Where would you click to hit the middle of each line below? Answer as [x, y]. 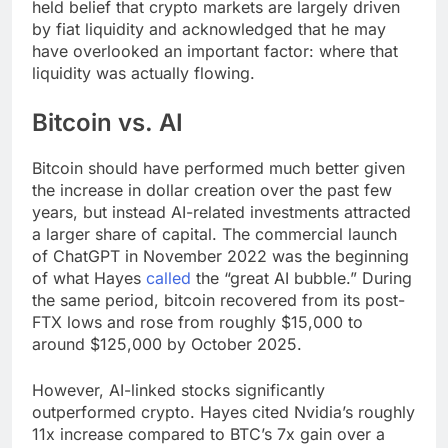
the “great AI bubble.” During [301, 278]
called [168, 278]
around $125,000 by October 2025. [167, 344]
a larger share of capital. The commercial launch [214, 234]
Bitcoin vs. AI [107, 123]
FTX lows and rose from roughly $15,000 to [197, 322]
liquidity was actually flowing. [143, 73]
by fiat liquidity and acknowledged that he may [209, 29]
